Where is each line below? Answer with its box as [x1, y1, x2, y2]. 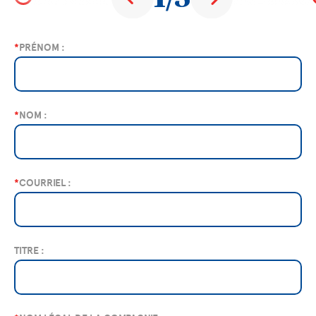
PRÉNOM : [19, 42, 65, 54]
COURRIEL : [19, 177, 71, 189]
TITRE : [14, 245, 44, 257]
